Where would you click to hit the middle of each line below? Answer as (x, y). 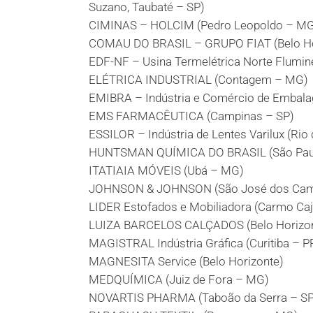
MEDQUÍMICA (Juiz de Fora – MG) (179, 279)
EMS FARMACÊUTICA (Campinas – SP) (191, 116)
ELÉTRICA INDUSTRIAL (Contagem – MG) (198, 80)
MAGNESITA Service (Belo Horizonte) (186, 261)
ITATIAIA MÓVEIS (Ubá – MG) (166, 170)
